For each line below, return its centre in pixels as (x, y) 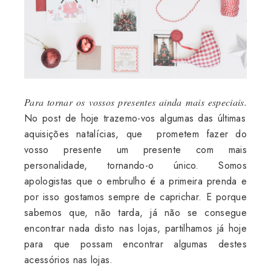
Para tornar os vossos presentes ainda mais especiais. (135, 102)
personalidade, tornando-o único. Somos (135, 165)
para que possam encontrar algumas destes (135, 244)
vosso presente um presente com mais (135, 149)
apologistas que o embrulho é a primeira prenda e (135, 181)
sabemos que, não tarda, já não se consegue (135, 212)
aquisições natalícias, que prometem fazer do (135, 134)
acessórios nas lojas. (69, 260)
